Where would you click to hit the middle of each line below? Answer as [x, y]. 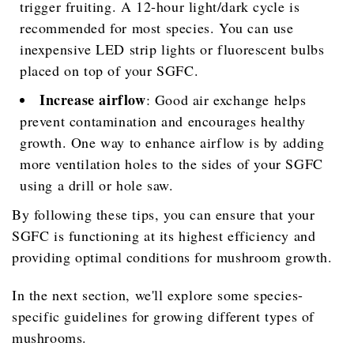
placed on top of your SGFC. [109, 71]
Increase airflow [93, 100]
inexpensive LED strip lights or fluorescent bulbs [172, 49]
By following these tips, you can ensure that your [164, 215]
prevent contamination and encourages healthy [163, 121]
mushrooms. [49, 338]
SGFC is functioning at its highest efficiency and [164, 236]
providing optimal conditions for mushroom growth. [172, 257]
